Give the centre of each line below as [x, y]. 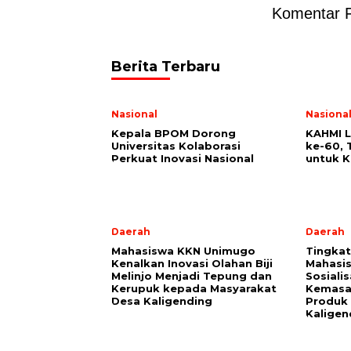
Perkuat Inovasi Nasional [183, 159]
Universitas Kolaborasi [176, 146]
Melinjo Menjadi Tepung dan [192, 276]
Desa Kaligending [163, 301]
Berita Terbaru [166, 67]
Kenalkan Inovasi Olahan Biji [192, 264]
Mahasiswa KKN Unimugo [183, 251]
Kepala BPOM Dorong [174, 134]
